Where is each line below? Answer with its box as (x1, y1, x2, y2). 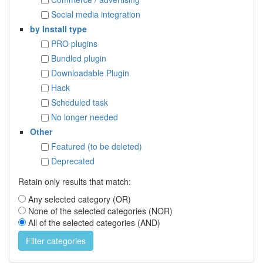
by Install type (30, 22, 87, 35)
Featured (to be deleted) (51, 140, 142, 152)
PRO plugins (51, 37, 97, 49)
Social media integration (51, 8, 140, 20)
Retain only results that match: (18, 175, 131, 187)
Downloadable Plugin (51, 66, 129, 79)
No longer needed (51, 110, 118, 123)
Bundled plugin (51, 52, 106, 64)
